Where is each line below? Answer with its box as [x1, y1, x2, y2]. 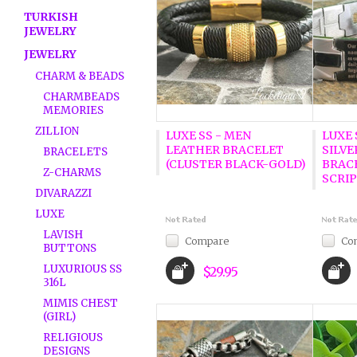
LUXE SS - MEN [165, 128, 251, 143]
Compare [184, 234, 229, 247]
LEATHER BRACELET [165, 143, 284, 157]
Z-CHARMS [43, 166, 101, 179]
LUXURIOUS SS [43, 262, 122, 276]
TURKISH [24, 10, 78, 24]
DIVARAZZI [35, 186, 92, 200]
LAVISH [43, 228, 83, 241]
